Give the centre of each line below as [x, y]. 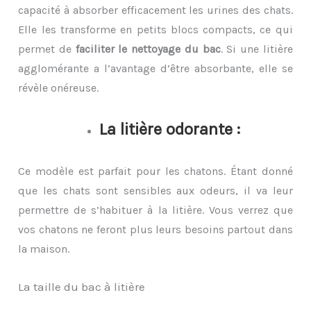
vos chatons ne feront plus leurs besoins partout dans [155, 229]
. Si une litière [257, 49]
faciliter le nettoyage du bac [148, 49]
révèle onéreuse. [59, 88]
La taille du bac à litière [82, 287]
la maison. [44, 249]
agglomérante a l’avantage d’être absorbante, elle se [155, 69]
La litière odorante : [169, 129]
